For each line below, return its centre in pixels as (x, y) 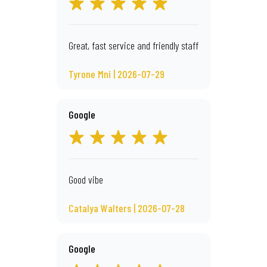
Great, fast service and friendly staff (133, 45)
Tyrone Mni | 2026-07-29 (117, 74)
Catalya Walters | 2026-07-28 (127, 208)
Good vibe (86, 179)
